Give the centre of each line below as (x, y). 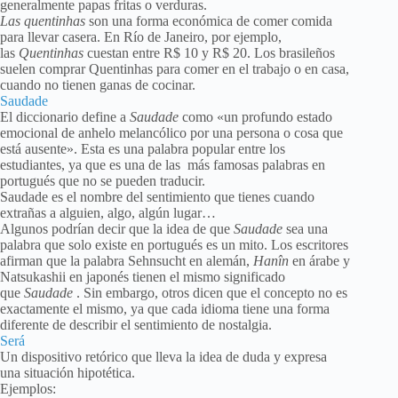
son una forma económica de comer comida (209, 21)
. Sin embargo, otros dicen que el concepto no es (210, 293)
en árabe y (319, 261)
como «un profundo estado (255, 117)
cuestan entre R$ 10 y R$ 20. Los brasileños (209, 53)
